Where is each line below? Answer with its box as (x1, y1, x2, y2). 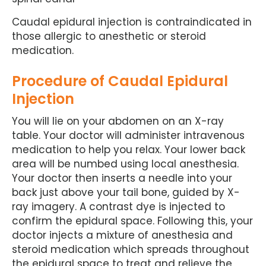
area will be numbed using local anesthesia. (12, 157, 239, 171)
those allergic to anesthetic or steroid (12, 29, 206, 43)
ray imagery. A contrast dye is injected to (12, 199, 225, 214)
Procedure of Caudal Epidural (12, 71, 228, 91)
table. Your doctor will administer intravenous (12, 128, 245, 142)
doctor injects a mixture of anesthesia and (12, 228, 233, 242)
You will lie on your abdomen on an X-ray (12, 114, 224, 128)
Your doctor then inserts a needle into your (12, 171, 232, 185)
